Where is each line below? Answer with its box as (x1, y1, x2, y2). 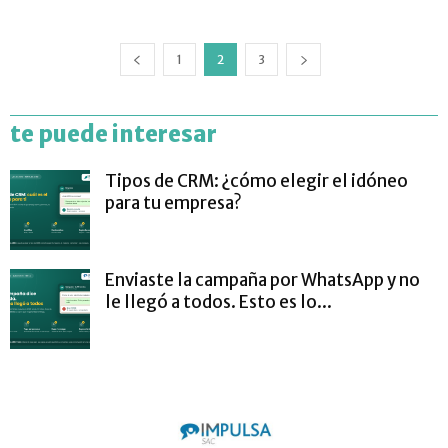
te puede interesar (10, 120, 217, 149)
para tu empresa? (105, 192, 242, 215)
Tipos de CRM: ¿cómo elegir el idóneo (105, 170, 408, 193)
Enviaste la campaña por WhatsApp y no (105, 269, 420, 292)
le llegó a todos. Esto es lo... (105, 291, 332, 314)
